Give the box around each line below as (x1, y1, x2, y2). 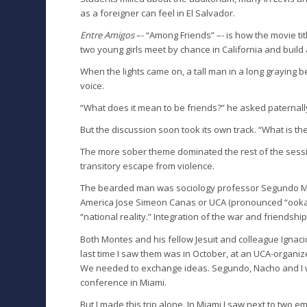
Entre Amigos (80, 29, 135, 42)
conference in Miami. (80, 275, 167, 288)
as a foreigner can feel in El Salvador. (80, 7, 236, 20)
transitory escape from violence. (80, 160, 215, 173)
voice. (80, 79, 105, 93)
